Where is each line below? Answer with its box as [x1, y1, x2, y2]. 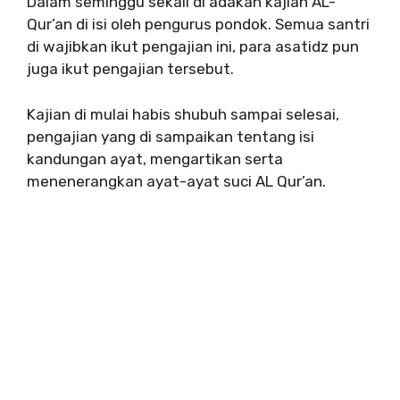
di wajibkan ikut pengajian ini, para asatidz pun [27, 37, 359, 56]
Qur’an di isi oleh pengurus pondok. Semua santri [27, 15, 370, 34]
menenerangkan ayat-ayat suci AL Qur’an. [27, 171, 326, 190]
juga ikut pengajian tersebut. [27, 60, 234, 79]
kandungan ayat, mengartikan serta [27, 149, 283, 168]
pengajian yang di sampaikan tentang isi [27, 127, 314, 146]
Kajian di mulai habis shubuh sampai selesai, [27, 104, 339, 123]
